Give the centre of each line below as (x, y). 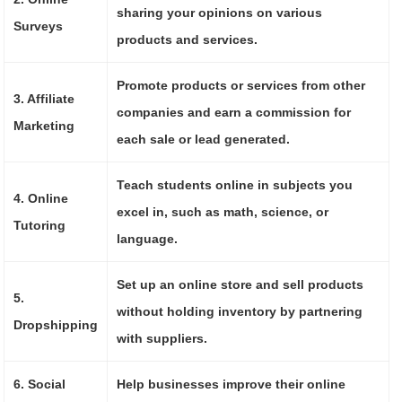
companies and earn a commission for (234, 112)
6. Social (40, 384)
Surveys (39, 26)
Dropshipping (56, 324)
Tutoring (40, 225)
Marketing (44, 125)
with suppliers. (162, 338)
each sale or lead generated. (204, 139)
